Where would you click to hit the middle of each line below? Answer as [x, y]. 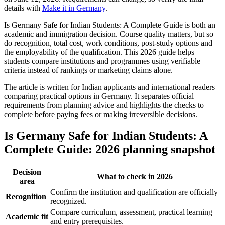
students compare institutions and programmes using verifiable [102, 61]
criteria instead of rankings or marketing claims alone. [88, 70]
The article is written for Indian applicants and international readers [109, 87]
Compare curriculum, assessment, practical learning [131, 212]
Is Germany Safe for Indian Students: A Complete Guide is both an [110, 25]
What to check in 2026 [135, 176]
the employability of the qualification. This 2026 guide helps [99, 52]
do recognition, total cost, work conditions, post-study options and [108, 43]
